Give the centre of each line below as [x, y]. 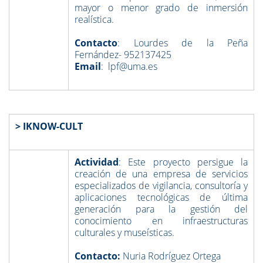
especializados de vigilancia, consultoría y [161, 186]
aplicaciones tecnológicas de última [161, 197]
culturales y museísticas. [124, 232]
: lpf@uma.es [129, 66]
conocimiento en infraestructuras [161, 221]
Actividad [97, 162]
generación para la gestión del [161, 209]
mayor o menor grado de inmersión [161, 8]
